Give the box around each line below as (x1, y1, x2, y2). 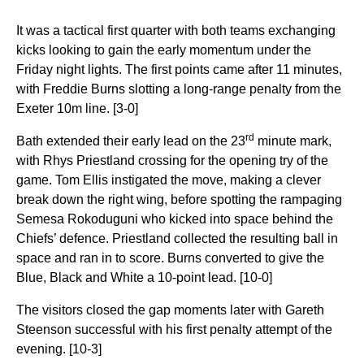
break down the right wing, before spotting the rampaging (16, 193, 342, 206)
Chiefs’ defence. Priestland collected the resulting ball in (16, 232, 338, 245)
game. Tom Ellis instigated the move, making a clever (16, 173, 321, 187)
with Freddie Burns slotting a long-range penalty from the (16, 82, 341, 96)
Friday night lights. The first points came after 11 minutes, (16, 63, 342, 76)
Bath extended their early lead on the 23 (16, 134, 245, 148)
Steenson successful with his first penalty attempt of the (16, 323, 332, 336)
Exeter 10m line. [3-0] (16, 102, 141, 115)
